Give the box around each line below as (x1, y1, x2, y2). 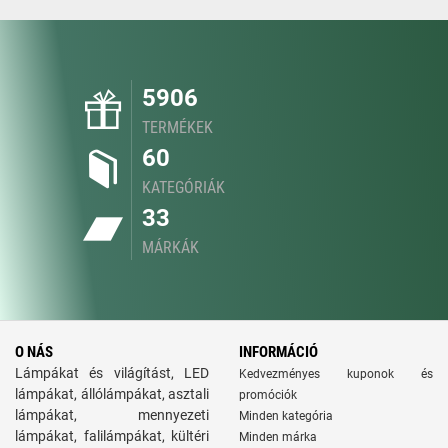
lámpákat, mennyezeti (15, 407, 209, 423)
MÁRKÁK (142, 238, 199, 257)
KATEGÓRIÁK (142, 178, 225, 197)
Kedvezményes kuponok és (239, 367, 433, 381)
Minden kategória (239, 409, 333, 423)
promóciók (239, 388, 297, 402)
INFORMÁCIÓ (239, 343, 318, 361)
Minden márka (239, 430, 317, 444)
